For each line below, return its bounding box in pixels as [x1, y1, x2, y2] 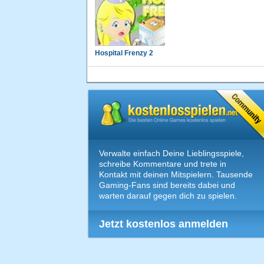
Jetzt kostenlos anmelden [99, 218, 228, 230]
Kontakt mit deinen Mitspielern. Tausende [99, 170, 253, 180]
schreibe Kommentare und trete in [99, 159, 226, 169]
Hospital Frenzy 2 [95, 49, 153, 58]
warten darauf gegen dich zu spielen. [99, 191, 237, 201]
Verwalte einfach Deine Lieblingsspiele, [99, 148, 244, 159]
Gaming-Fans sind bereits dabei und [99, 180, 235, 190]
